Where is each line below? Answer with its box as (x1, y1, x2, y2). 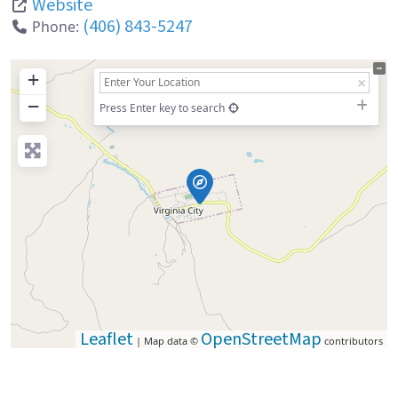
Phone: (32, 17, 83, 37)
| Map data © (133, 334, 201, 348)
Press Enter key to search (99, 100, 225, 116)
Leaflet (80, 327, 133, 353)
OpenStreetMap (201, 327, 322, 353)
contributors (322, 334, 383, 348)
